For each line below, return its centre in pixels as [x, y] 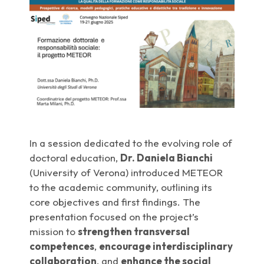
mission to [54, 231]
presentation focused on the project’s [114, 216]
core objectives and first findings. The [115, 202]
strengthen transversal [134, 231]
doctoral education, [75, 157]
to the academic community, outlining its [121, 187]
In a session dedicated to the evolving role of [131, 143]
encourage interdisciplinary [166, 246]
